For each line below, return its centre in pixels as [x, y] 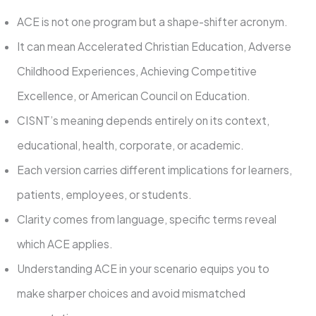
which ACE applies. [65, 244]
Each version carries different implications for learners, [154, 170]
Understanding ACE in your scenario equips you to [143, 269]
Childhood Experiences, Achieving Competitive [136, 71]
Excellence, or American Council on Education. [133, 96]
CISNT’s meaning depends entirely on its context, [143, 121]
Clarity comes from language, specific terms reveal [146, 219]
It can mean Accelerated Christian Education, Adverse [154, 47]
